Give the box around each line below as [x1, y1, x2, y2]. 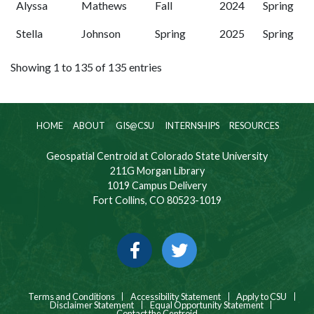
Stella [16, 27, 43, 41]
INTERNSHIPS [163, 120, 219, 132]
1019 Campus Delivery [107, 179, 207, 192]
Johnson [81, 27, 121, 41]
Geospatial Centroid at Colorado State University [46, 150, 268, 163]
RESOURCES [228, 120, 280, 132]
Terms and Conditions [26, 291, 115, 303]
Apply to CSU [236, 291, 287, 303]
